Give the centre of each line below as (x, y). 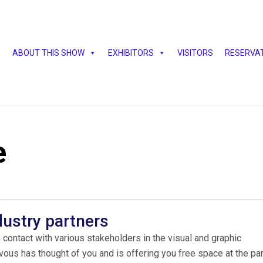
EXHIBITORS (131, 53)
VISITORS (195, 53)
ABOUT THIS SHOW (48, 53)
